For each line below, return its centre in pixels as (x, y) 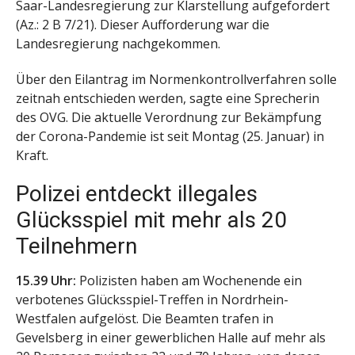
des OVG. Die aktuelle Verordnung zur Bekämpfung (169, 117)
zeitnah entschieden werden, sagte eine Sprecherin (168, 98)
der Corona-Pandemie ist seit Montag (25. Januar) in (170, 136)
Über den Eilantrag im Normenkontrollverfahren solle (176, 79)
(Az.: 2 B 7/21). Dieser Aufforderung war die (143, 24)
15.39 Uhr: (48, 281)
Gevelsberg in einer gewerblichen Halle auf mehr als (171, 338)
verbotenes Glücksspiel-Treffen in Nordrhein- (152, 300)
